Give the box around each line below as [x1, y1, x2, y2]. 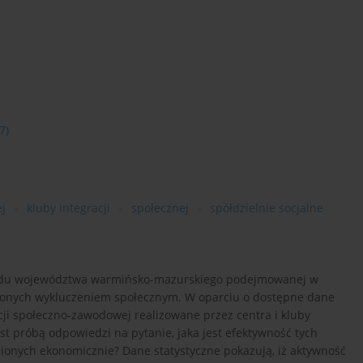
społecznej [131, 200, 189, 216]
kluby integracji [27, 200, 110, 216]
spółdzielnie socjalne [210, 200, 323, 216]
